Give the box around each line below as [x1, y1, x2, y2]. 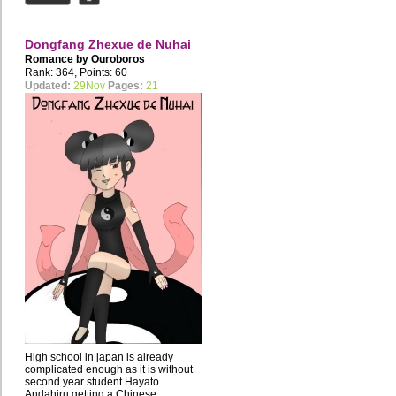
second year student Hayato [25, 376, 159, 389]
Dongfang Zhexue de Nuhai [25, 37, 191, 52]
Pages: [108, 80, 143, 93]
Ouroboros [91, 53, 145, 66]
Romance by [25, 53, 91, 66]
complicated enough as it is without [25, 363, 193, 377]
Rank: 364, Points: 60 [25, 66, 127, 80]
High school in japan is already [25, 351, 173, 364]
